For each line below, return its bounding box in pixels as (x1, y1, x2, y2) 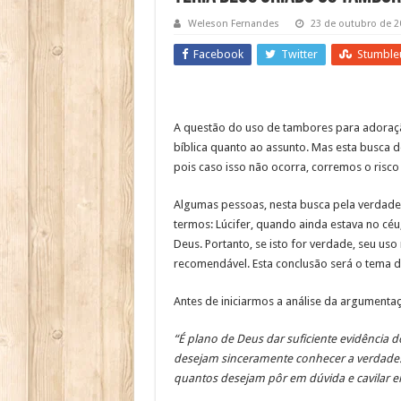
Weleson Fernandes (187, 18, 279, 30)
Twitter (280, 47, 318, 62)
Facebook (192, 47, 243, 62)
